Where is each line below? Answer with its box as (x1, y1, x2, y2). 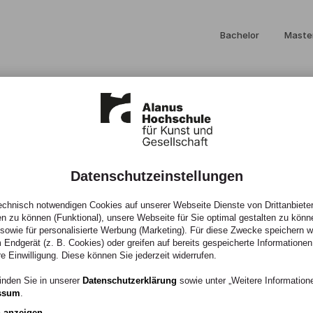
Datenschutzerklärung (82, 275, 177, 286)
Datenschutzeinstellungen (70, 168, 243, 184)
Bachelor (220, 29, 259, 41)
